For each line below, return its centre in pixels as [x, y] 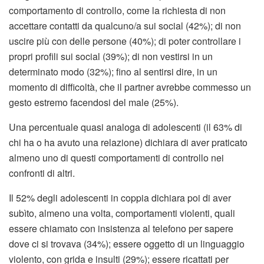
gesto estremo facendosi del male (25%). [94, 103]
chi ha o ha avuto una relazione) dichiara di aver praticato [128, 143]
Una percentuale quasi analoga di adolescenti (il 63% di [126, 127]
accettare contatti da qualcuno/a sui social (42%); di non [125, 26]
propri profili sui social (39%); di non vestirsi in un [111, 57]
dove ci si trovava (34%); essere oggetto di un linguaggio [127, 244]
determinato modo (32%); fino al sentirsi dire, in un [113, 72]
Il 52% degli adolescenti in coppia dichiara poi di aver [120, 198]
